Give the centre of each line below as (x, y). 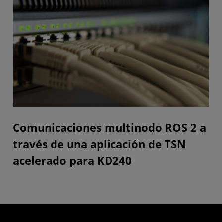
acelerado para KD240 (72, 160)
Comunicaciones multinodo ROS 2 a (110, 127)
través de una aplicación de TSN (99, 144)
